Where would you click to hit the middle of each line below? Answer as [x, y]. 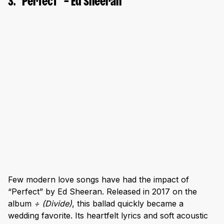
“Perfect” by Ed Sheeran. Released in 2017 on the [102, 191]
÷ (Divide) [53, 203]
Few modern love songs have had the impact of [98, 179]
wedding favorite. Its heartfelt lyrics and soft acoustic [108, 215]
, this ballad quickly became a [128, 203]
